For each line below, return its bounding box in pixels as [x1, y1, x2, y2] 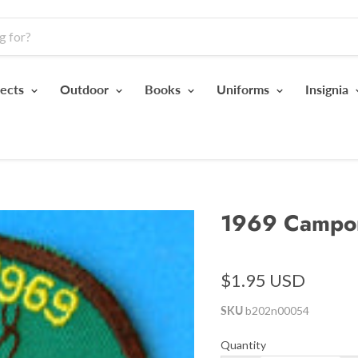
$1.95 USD [220, 268, 305, 291]
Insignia [305, 81, 352, 97]
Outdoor [60, 81, 112, 97]
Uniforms [217, 81, 272, 97]
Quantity [220, 337, 266, 352]
